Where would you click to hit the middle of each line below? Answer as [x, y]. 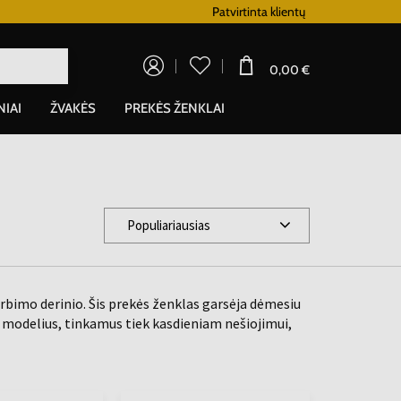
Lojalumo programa [117, 12]
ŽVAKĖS [73, 108]
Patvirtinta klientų [259, 12]
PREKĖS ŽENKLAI [175, 108]
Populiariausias [169, 225]
